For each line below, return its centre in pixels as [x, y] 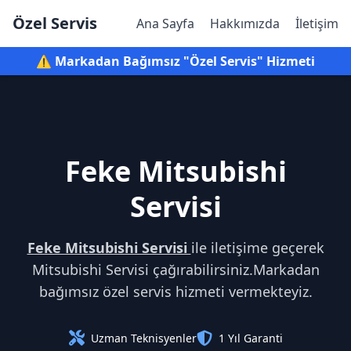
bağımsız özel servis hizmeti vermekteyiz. [175, 291]
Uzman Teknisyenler [143, 338]
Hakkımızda [245, 24]
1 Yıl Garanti [250, 338]
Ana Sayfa [165, 24]
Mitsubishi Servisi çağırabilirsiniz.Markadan [175, 270]
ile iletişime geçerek [257, 248]
